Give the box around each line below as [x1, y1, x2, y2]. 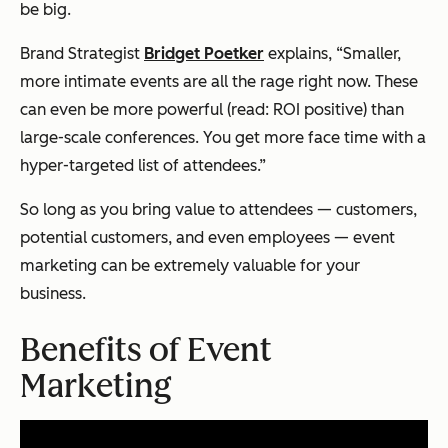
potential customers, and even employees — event [20, 227, 395, 247]
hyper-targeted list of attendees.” [20, 155, 266, 175]
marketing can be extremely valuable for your [20, 255, 360, 275]
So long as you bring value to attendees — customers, [20, 199, 417, 219]
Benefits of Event [20, 330, 272, 369]
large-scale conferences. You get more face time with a [20, 127, 426, 147]
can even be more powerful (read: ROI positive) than [20, 99, 404, 119]
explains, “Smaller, [264, 43, 401, 63]
